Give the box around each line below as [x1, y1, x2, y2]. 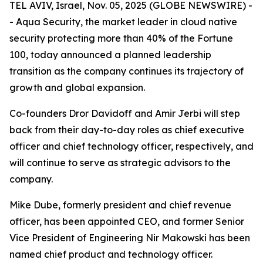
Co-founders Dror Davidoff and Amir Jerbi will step [9, 107, 240, 119]
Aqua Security [16, 16, 80, 28]
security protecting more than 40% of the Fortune [9, 32, 233, 44]
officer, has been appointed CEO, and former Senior [9, 215, 244, 227]
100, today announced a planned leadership [9, 49, 211, 60]
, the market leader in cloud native [80, 16, 237, 28]
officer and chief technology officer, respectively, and [9, 140, 254, 152]
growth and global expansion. [9, 82, 145, 93]
